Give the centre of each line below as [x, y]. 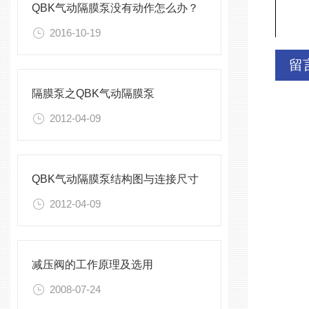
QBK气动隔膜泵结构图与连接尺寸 [115, 179]
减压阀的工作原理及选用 [92, 265]
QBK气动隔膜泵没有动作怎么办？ [115, 8]
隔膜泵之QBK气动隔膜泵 [93, 93]
